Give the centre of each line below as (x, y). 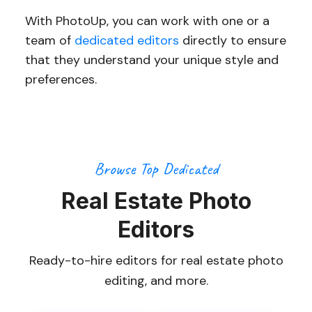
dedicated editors (126, 40)
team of (49, 40)
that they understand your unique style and (151, 60)
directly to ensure (232, 40)
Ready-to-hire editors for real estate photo (156, 260)
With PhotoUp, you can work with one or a (147, 21)
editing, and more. (156, 280)
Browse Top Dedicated (156, 168)
